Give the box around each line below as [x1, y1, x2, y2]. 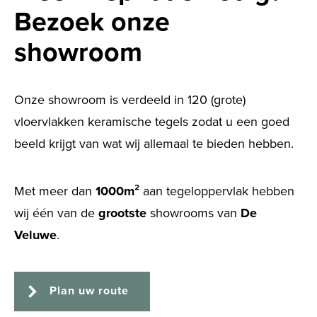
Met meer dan [14, 183, 96, 199]
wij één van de [14, 204, 98, 221]
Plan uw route [50, 284, 129, 299]
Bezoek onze [14, 6, 170, 38]
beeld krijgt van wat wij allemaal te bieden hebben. [14, 135, 294, 151]
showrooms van [146, 204, 241, 221]
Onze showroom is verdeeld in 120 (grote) [14, 91, 246, 108]
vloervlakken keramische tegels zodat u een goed [14, 113, 289, 129]
